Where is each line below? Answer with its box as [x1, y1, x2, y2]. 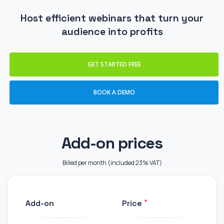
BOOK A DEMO [93, 88, 135, 96]
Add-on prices [61, 133, 163, 153]
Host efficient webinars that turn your [20, 11, 203, 24]
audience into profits [61, 25, 163, 38]
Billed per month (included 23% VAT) [62, 158, 162, 167]
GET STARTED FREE [87, 60, 141, 68]
